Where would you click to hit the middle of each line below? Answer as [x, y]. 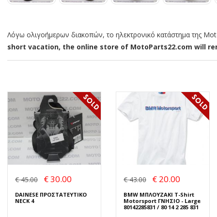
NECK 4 [24, 201]
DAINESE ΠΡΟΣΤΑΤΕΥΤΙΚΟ [51, 194]
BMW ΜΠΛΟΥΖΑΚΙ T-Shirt [159, 194]
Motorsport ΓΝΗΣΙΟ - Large [162, 201]
